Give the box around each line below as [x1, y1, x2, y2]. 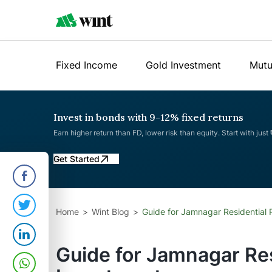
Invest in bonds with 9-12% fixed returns [53, 111, 243, 123]
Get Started [53, 154, 100, 164]
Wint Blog [92, 206, 129, 217]
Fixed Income [56, 59, 117, 71]
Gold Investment [146, 59, 221, 71]
